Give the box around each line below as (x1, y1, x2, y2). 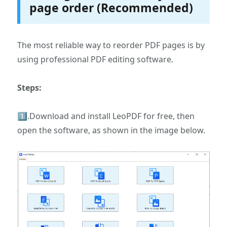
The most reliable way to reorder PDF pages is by (17, 39, 205, 51)
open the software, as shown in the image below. (17, 124, 206, 136)
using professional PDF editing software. (17, 53, 174, 65)
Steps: (17, 82, 42, 93)
